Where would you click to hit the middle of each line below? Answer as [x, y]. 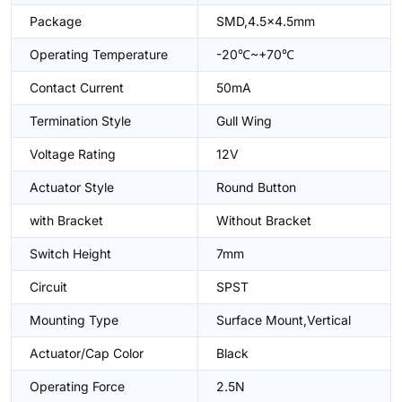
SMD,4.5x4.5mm [266, 21]
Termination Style [80, 121]
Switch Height [70, 253]
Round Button [256, 187]
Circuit [48, 287]
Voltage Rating [73, 154]
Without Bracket [264, 220]
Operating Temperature [99, 54]
